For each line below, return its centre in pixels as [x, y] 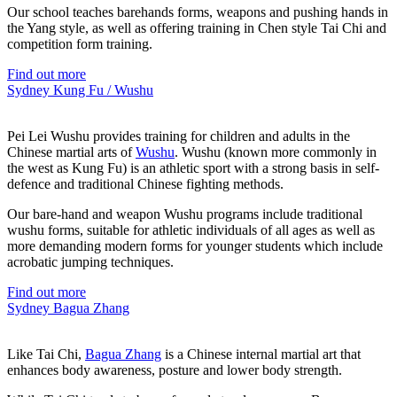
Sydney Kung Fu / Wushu [80, 90]
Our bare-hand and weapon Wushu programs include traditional [185, 214]
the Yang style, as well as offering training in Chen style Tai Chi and [197, 27]
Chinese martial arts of [71, 152]
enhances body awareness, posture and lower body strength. [175, 370]
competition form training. [80, 43]
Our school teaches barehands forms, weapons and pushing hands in [198, 12]
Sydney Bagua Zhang [68, 307]
